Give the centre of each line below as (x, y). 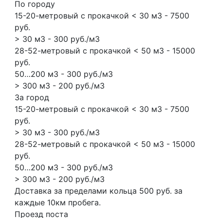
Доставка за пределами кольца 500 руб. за (99, 191)
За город (32, 97)
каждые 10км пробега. (58, 202)
